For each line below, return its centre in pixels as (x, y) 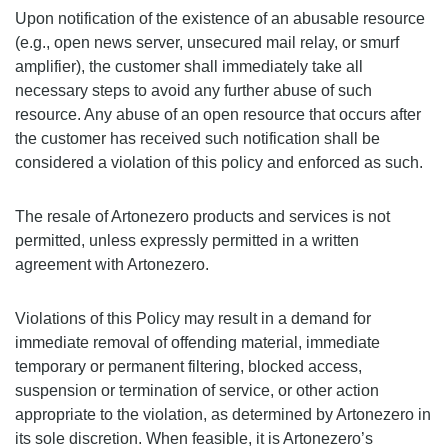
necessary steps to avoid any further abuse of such (193, 90)
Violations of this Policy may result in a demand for (193, 318)
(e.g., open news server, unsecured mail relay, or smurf (207, 42)
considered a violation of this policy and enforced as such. (219, 162)
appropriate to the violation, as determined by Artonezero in (223, 414)
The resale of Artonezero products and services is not (202, 216)
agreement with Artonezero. (112, 264)
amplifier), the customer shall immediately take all (189, 66)
